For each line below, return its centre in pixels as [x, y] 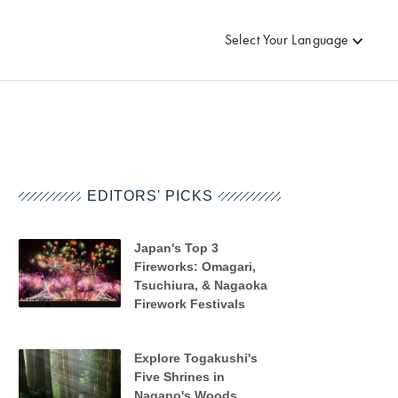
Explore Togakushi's [195, 358]
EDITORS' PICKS [150, 196]
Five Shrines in [179, 377]
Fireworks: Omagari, [195, 267]
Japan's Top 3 [176, 248]
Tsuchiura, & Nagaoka [200, 285]
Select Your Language [287, 40]
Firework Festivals [189, 304]
